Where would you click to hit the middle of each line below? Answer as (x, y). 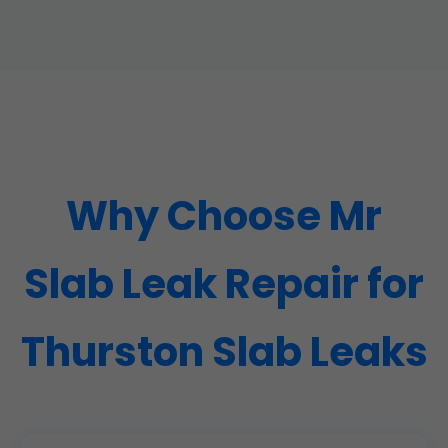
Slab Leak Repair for (224, 284)
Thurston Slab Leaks (224, 352)
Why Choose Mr (224, 216)
